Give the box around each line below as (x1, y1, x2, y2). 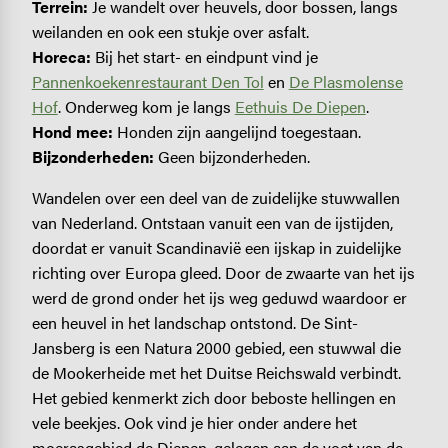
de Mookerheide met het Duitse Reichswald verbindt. (31, 360, 401, 384)
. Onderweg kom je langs (57, 94, 235, 118)
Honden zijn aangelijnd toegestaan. (116, 119, 361, 143)
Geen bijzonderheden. (157, 144, 310, 168)
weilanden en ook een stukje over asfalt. (31, 19, 309, 43)
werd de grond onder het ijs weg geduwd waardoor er (31, 285, 407, 309)
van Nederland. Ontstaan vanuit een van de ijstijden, (31, 210, 393, 234)
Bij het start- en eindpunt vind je (94, 44, 318, 68)
